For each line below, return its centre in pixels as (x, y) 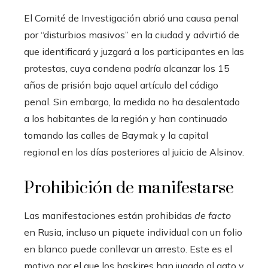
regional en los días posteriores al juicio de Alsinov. (134, 152)
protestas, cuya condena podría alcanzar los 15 (127, 68)
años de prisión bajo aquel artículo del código (121, 85)
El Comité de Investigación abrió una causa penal (131, 18)
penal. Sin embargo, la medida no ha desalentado (132, 101)
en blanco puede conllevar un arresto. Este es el (128, 249)
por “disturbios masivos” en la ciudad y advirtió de (132, 34)
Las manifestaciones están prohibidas (109, 215)
